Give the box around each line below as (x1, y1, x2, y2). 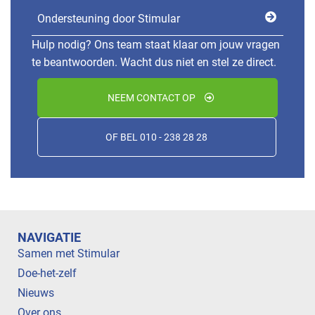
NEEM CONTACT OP (108, 92, 198, 104)
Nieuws (18, 286, 54, 300)
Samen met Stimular (18, 247, 120, 261)
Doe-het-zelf (18, 266, 77, 281)
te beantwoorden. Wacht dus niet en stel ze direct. (32, 56, 276, 70)
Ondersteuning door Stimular (37, 12, 180, 26)
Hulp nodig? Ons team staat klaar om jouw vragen (32, 38, 280, 52)
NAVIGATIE (18, 230, 81, 245)
